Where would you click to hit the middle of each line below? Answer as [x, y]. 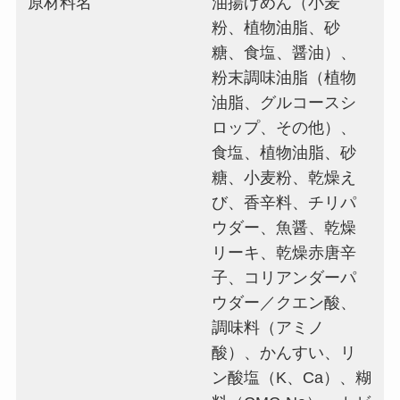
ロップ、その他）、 [284, 128]
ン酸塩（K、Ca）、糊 [292, 378]
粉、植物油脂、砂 [276, 28]
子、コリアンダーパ [284, 278]
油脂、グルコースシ [284, 103]
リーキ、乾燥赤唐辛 [284, 253]
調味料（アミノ [268, 328]
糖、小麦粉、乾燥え [284, 178]
